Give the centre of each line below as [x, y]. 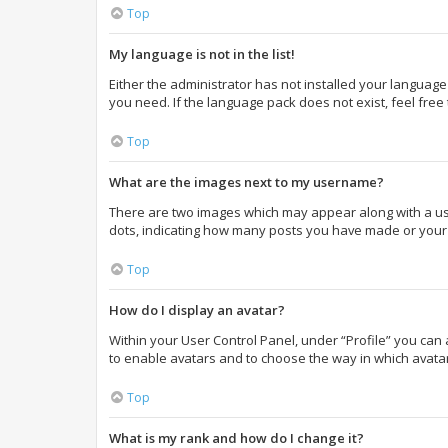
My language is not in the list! [202, 54]
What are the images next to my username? [246, 182]
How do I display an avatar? [197, 310]
